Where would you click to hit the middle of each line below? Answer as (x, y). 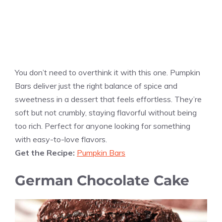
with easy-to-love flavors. (61, 139)
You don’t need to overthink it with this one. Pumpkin (108, 72)
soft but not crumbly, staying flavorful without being (106, 112)
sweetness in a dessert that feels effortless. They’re (108, 99)
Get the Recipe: (46, 152)
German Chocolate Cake (102, 180)
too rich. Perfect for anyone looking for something (103, 126)
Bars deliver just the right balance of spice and (96, 85)
